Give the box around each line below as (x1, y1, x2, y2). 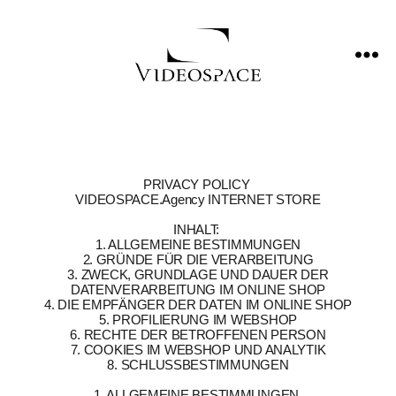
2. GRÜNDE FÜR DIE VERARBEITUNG (82, 252, 314, 267)
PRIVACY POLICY (143, 177, 253, 192)
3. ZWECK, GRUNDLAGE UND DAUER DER (67, 267, 329, 282)
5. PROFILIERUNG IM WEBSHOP (99, 312, 297, 327)
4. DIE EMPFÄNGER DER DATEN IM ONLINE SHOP (44, 297, 352, 312)
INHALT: (173, 222, 223, 237)
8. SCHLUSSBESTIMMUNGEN (107, 357, 289, 372)
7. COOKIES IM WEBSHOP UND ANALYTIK (70, 342, 326, 357)
